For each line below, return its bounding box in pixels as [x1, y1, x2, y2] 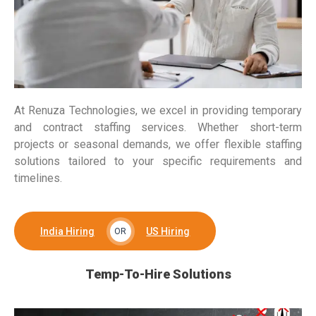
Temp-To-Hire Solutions [85, 267, 231, 282]
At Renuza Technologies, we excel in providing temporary [14, 104, 302, 118]
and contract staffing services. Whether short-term [14, 121, 302, 135]
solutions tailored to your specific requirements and [14, 154, 302, 169]
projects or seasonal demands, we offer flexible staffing [14, 138, 302, 152]
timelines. [14, 171, 62, 186]
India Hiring [39, 225, 95, 237]
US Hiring [146, 225, 190, 237]
